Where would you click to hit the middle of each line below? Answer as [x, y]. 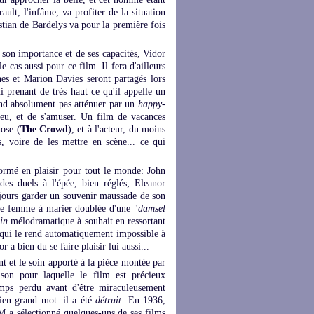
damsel [152, 209]
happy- [152, 104]
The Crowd [44, 129]
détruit [109, 300]
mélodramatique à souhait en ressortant [88, 221]
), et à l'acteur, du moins [117, 129]
